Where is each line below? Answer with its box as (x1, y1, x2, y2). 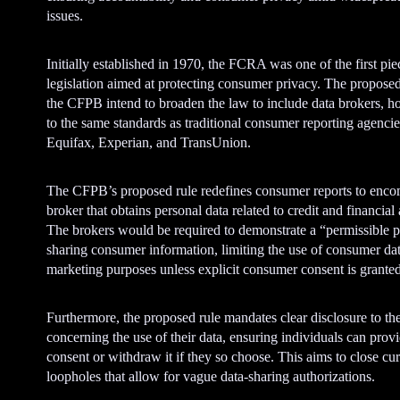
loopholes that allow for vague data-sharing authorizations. (46, 369, 375, 385)
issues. (46, 8, 83, 24)
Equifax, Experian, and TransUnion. (46, 135, 251, 151)
